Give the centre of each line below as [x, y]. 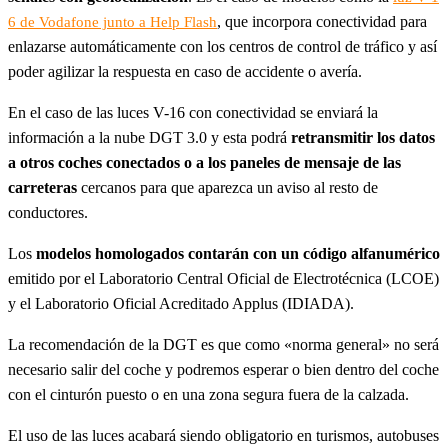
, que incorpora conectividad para [322, 21]
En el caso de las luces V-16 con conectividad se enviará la [193, 112]
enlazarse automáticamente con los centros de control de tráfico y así [222, 46]
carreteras [42, 187]
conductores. [48, 212]
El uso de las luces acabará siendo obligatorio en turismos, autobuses [223, 435]
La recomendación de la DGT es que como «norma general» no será [223, 344]
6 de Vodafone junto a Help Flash [112, 21]
